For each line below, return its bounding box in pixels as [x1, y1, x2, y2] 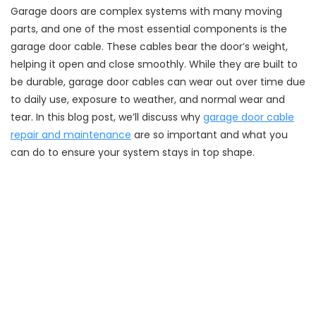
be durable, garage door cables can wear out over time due [11, 75, 305, 89]
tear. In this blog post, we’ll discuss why [11, 110, 203, 124]
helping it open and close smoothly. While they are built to [11, 57, 298, 71]
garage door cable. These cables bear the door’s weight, [11, 39, 288, 54]
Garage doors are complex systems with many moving [11, 4, 282, 18]
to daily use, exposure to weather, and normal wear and [11, 92, 285, 107]
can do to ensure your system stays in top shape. [11, 145, 255, 159]
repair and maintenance [11, 128, 131, 142]
